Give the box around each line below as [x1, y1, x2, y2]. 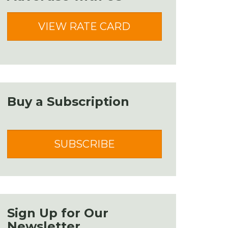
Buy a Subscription [7, 94, 129, 109]
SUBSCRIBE [53, 138, 115, 150]
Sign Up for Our [7, 206, 108, 220]
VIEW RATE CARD [38, 20, 131, 33]
